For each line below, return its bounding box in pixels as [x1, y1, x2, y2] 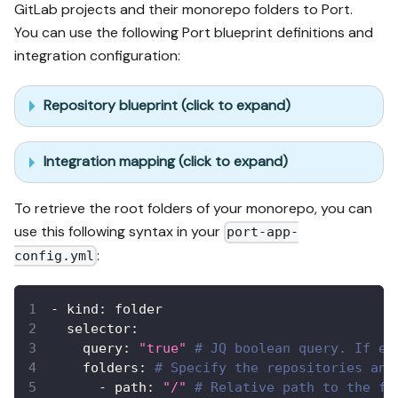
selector [67, 320, 131, 337]
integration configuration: [14, 45, 180, 65]
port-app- [227, 224, 299, 241]
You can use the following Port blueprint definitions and [14, 22, 373, 42]
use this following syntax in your [14, 222, 224, 242]
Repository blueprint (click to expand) [44, 96, 291, 115]
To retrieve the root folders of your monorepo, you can [14, 199, 372, 219]
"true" [139, 339, 187, 356]
